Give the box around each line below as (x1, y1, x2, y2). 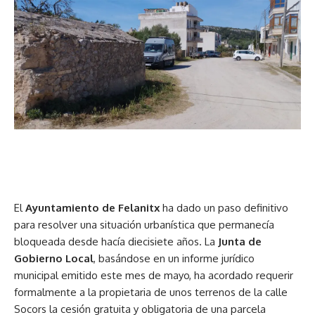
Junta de (218, 234, 262, 248)
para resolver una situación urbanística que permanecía (14, 217, 274, 231)
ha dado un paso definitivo (160, 200, 288, 214)
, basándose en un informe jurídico (94, 251, 255, 265)
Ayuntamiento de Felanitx (25, 200, 160, 214)
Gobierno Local (14, 251, 94, 265)
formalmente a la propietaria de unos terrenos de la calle (14, 285, 288, 299)
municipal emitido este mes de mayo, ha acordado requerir (14, 268, 293, 282)
